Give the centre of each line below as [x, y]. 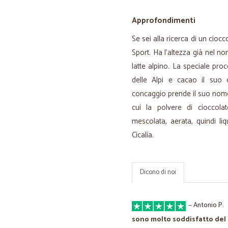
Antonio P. [209, 205]
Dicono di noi [158, 172]
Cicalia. [143, 135]
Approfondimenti [164, 21]
